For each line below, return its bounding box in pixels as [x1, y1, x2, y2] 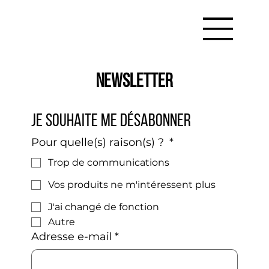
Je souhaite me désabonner [31, 112, 191, 131]
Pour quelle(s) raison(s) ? [31, 136, 167, 150]
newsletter [96, 73, 173, 92]
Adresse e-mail [31, 230, 112, 244]
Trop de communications [48, 157, 169, 169]
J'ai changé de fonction [48, 201, 159, 213]
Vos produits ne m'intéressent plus [48, 179, 216, 191]
